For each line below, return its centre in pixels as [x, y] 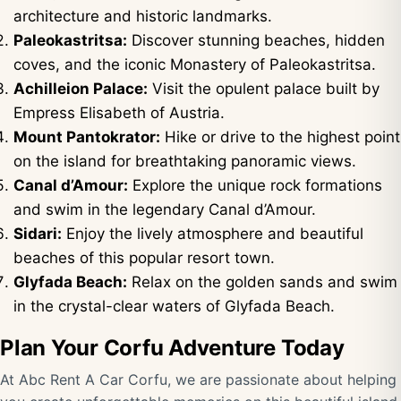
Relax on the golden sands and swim [262, 282]
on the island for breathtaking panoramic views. [185, 161]
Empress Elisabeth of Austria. [119, 113]
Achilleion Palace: [81, 89]
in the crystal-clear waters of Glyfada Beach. [174, 306]
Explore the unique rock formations [255, 185]
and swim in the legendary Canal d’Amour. [165, 209]
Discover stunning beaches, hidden [256, 40]
